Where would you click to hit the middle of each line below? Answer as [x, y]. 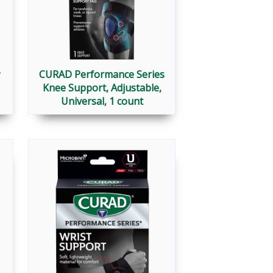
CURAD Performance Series [102, 75]
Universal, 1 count [102, 101]
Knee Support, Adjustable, [102, 88]
